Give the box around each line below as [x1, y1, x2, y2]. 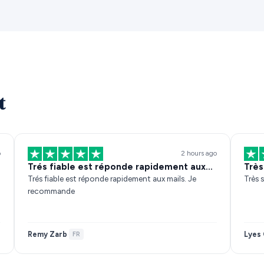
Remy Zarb [27, 229, 67, 239]
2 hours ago [181, 149, 217, 158]
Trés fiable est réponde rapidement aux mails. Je [27, 173, 196, 183]
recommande [27, 186, 75, 196]
